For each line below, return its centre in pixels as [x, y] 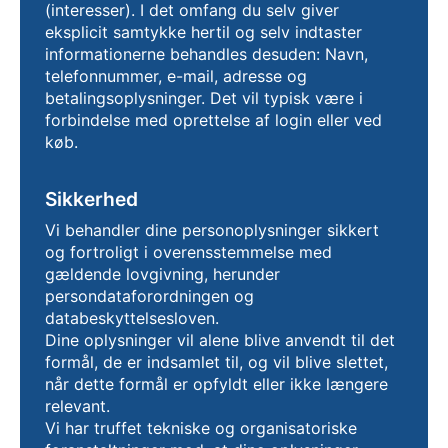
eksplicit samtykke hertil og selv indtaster [203, 32]
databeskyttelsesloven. [132, 318]
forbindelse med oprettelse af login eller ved [213, 120]
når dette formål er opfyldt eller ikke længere [216, 384]
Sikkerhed [91, 199]
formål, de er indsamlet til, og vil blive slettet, [216, 362]
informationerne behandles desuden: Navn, [206, 54]
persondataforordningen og [149, 296]
